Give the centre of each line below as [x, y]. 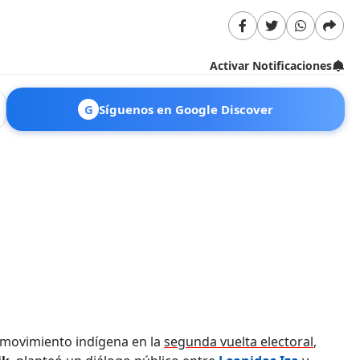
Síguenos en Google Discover [186, 109]
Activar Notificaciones [271, 65]
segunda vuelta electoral [239, 341]
